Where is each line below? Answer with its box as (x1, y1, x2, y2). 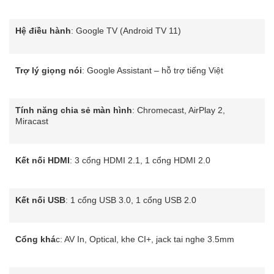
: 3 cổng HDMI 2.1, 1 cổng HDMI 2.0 (70, 155, 210, 166)
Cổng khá (15, 234, 56, 245)
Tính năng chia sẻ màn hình (15, 105, 132, 115)
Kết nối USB (15, 194, 65, 205)
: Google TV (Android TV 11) (71, 26, 181, 36)
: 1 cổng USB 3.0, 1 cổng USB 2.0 (65, 194, 196, 205)
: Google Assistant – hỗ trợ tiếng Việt (82, 65, 223, 75)
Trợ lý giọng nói (15, 65, 82, 75)
